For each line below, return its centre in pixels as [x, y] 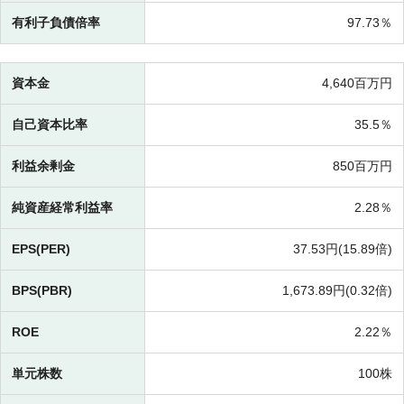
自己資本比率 [50, 125]
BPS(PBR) [42, 291]
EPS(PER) [41, 249]
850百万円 [363, 166]
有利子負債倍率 [56, 23]
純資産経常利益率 [62, 208]
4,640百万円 [357, 83]
